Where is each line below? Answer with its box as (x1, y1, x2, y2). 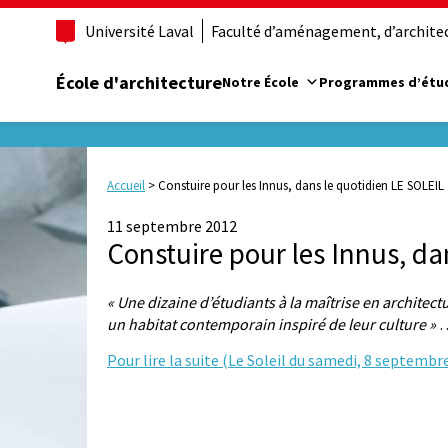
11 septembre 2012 (107, 216, 237, 237)
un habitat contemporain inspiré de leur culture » (107, 314, 436, 335)
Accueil (107, 177, 145, 195)
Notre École (222, 72, 299, 91)
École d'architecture (56, 70, 222, 94)
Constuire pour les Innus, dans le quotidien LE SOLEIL (158, 177, 444, 195)
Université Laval (85, 21, 194, 41)
